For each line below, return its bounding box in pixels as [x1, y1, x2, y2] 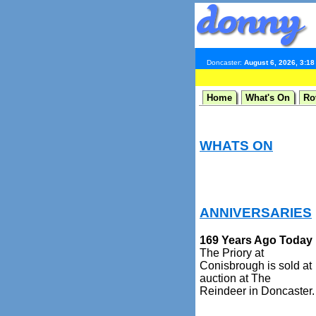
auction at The [200, 272, 271, 284]
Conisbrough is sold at [200, 259, 312, 272]
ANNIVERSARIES [200, 205, 312, 221]
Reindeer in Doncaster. [200, 284, 315, 297]
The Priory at [200, 246, 264, 259]
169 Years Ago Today [200, 233, 312, 246]
